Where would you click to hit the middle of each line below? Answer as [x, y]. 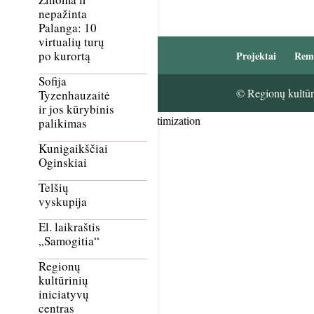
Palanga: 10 [68, 28]
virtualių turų [71, 42]
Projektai [256, 55]
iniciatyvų [64, 294]
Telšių [54, 188]
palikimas [63, 123]
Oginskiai [63, 163]
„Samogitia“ [69, 241]
